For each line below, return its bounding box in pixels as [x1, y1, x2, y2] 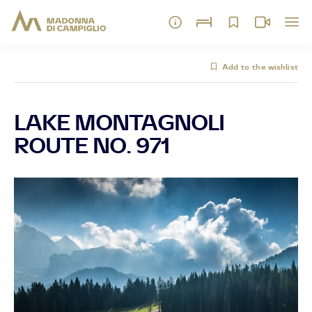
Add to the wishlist [221, 62, 298, 72]
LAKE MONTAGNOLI [14, 109, 224, 135]
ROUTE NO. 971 [14, 132, 169, 158]
